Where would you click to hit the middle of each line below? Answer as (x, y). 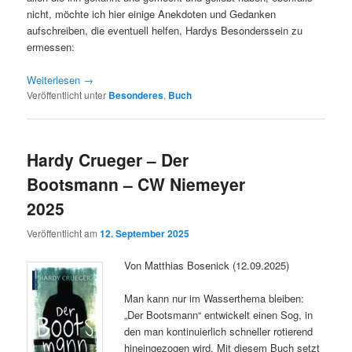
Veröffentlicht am (64, 233)
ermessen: (51, 46)
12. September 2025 (145, 233)
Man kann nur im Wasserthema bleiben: (214, 298)
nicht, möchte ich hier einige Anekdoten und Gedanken (152, 13)
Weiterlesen (55, 80)
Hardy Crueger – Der (108, 160)
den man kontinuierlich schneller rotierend (219, 331)
